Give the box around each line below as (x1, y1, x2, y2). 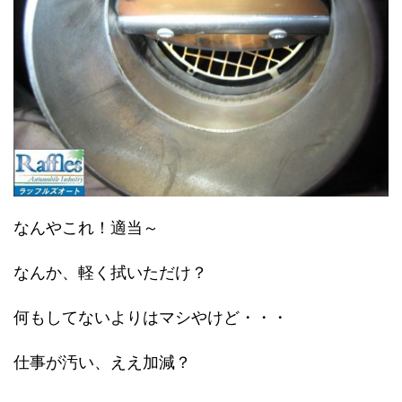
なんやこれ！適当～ (13, 217, 159, 237)
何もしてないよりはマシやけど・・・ (13, 307, 288, 327)
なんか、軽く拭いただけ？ (13, 262, 207, 282)
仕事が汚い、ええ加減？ (13, 352, 191, 371)
